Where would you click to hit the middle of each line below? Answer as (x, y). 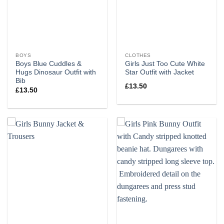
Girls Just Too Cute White (165, 64)
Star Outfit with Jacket (160, 72)
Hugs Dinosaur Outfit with (56, 72)
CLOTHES (138, 55)
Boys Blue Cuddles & (49, 64)
